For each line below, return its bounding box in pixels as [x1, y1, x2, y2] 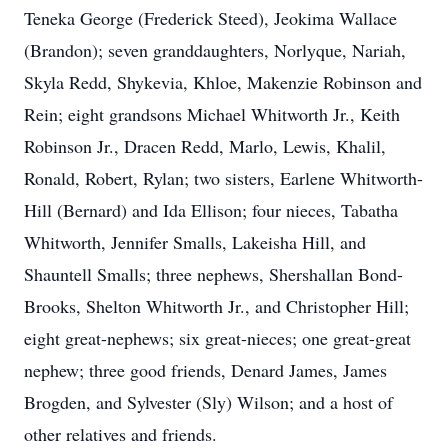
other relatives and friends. [24, 422, 217, 446]
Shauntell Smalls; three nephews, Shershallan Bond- [24, 262, 403, 286]
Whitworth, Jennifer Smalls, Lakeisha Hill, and [24, 230, 366, 254]
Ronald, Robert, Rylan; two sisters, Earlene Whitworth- [24, 166, 423, 190]
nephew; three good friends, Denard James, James [24, 358, 387, 382]
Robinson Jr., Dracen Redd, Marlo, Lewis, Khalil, [24, 134, 386, 158]
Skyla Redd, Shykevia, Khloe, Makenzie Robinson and [24, 70, 422, 94]
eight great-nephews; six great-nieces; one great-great [24, 326, 411, 350]
